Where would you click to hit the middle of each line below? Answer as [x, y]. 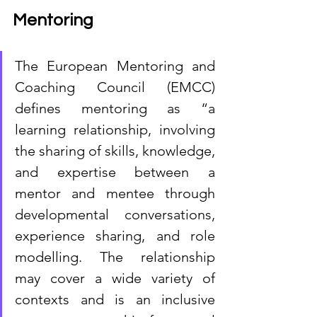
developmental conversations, [115, 214]
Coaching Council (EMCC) [115, 87]
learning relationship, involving [115, 129]
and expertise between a [115, 172]
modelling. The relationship [115, 257]
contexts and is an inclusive [115, 299]
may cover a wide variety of [115, 278]
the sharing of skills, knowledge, [115, 150]
